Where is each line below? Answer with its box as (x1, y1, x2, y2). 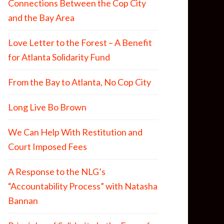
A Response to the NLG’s (8, 166, 105, 177)
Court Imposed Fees (8, 141, 87, 152)
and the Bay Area (8, 12, 74, 23)
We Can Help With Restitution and (8, 126, 142, 137)
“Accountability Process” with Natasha (8, 180, 157, 191)
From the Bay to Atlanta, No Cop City (8, 76, 151, 87)
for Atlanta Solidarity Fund (8, 51, 110, 62)
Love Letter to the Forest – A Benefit (8, 37, 152, 48)
